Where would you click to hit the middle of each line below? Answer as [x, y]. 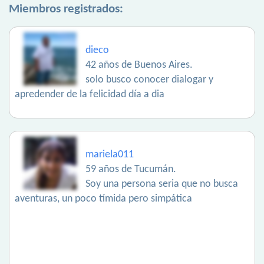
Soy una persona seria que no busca [162, 184]
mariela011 [110, 155]
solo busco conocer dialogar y [149, 80]
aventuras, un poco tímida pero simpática [103, 199]
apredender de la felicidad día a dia [90, 95]
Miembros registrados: [66, 9]
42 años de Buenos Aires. [139, 65]
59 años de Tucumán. [131, 170]
